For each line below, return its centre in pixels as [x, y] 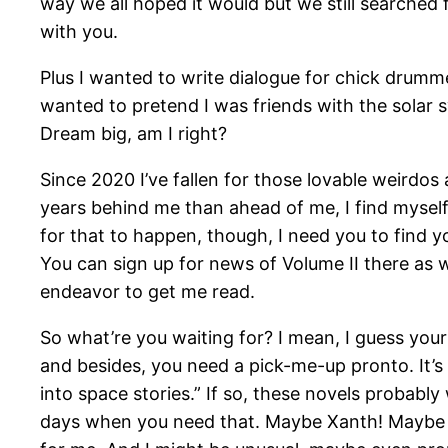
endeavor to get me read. [147, 291]
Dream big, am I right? [133, 133]
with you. [79, 31]
